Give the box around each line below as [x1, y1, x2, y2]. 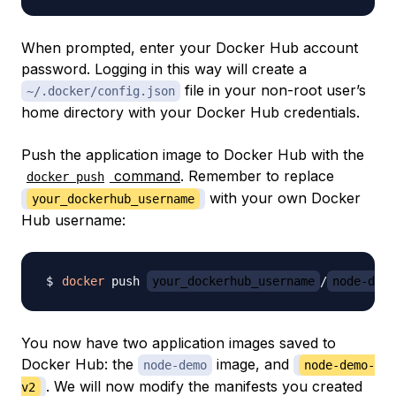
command [110, 166, 180, 185]
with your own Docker [205, 188, 361, 207]
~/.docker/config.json [27, 83, 175, 98]
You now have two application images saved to [21, 333, 336, 352]
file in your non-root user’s [180, 80, 366, 99]
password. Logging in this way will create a [21, 59, 307, 78]
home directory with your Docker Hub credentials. [21, 103, 360, 121]
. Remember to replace [180, 166, 334, 185]
